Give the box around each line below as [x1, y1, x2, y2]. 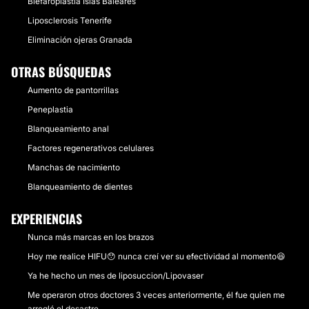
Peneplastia [28, 104, 73, 114]
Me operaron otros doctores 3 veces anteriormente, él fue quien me [28, 290, 285, 300]
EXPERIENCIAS [11, 210, 82, 228]
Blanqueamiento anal [28, 123, 109, 134]
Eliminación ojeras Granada [28, 34, 132, 45]
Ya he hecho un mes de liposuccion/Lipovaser [28, 270, 203, 281]
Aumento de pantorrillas [28, 85, 119, 95]
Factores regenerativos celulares [28, 143, 154, 153]
